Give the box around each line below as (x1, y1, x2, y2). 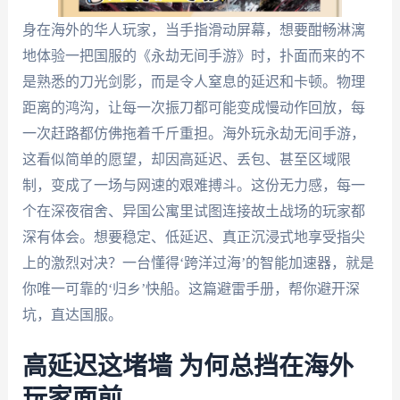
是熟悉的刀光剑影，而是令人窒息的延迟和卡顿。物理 (21, 74, 365, 89)
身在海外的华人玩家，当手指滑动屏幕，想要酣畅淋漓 (21, 22, 365, 37)
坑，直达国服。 (21, 307, 122, 322)
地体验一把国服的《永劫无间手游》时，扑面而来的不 (21, 48, 365, 63)
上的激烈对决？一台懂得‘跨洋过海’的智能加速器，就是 (21, 255, 374, 271)
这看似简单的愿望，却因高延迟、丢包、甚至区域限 (21, 152, 351, 167)
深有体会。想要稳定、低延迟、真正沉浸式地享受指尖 (21, 229, 365, 245)
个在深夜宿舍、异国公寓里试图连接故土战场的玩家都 (21, 204, 365, 219)
